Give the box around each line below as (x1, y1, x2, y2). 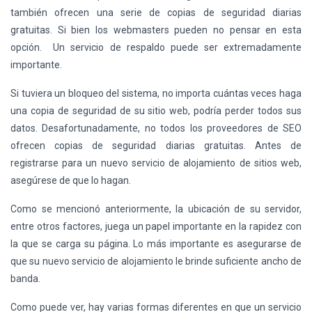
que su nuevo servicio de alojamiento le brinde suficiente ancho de (10, 256, 302, 267)
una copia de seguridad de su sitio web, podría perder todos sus (10, 105, 302, 116)
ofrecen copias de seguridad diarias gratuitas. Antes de (10, 140, 302, 151)
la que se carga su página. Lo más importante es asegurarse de (10, 238, 302, 249)
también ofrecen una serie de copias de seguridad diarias (10, 7, 302, 18)
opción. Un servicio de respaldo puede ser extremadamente (10, 42, 302, 53)
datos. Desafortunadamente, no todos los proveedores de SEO (10, 123, 302, 134)
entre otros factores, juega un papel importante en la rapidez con (10, 221, 302, 232)
